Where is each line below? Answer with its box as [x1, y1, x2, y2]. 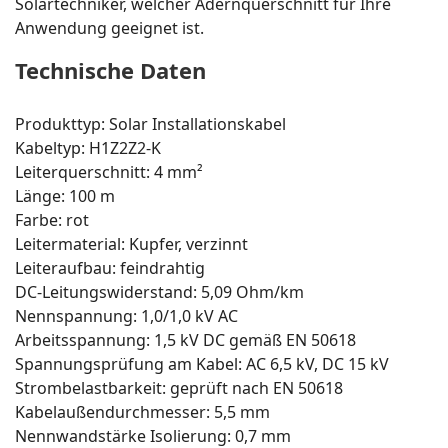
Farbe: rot [15, 208, 89, 231]
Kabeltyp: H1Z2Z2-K [15, 136, 161, 159]
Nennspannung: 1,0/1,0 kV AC [15, 304, 238, 327]
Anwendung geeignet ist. [15, 16, 204, 39]
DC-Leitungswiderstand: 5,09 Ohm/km [15, 280, 304, 303]
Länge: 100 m [15, 184, 115, 207]
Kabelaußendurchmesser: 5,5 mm [15, 400, 270, 423]
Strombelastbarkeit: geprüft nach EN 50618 [15, 376, 343, 399]
